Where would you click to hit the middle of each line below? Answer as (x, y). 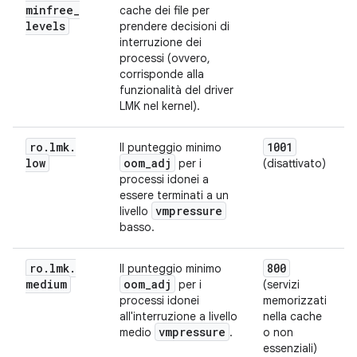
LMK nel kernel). (160, 106)
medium (46, 284)
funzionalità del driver (177, 90)
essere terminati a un (174, 195)
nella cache (292, 316)
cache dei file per (165, 10)
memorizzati (295, 300)
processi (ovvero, (165, 58)
